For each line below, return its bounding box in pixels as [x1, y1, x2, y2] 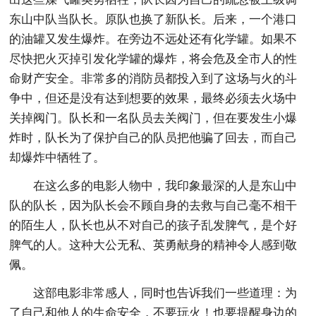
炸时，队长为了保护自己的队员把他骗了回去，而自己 [9, 130, 298, 145]
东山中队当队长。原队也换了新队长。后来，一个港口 [9, 12, 298, 26]
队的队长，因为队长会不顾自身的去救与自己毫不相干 [9, 198, 298, 212]
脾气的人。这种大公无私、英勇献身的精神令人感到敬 [9, 238, 298, 252]
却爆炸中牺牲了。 [9, 150, 106, 164]
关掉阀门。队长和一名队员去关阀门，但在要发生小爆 [9, 111, 298, 125]
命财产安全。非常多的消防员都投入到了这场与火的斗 [9, 71, 298, 85]
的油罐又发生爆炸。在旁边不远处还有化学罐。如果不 [9, 32, 298, 46]
